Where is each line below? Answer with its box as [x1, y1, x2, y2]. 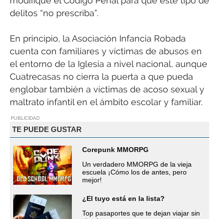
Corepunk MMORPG [82, 145, 149, 153]
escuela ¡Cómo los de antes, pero [82, 168, 187, 176]
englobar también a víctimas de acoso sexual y [10, 84, 204, 95]
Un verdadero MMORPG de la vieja [82, 160, 192, 168]
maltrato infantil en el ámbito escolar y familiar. [10, 97, 202, 108]
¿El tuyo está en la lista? [82, 194, 165, 202]
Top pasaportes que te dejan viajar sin [82, 209, 200, 217]
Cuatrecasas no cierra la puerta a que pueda [10, 71, 193, 82]
